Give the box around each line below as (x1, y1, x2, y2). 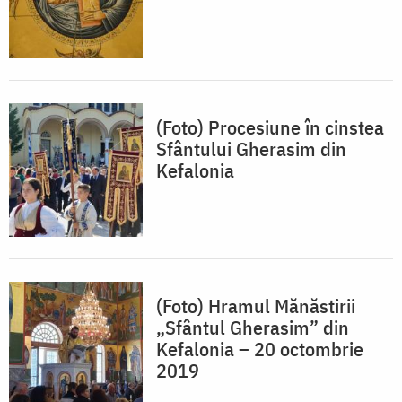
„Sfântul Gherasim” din (156, 314, 349, 341)
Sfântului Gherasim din (156, 135, 346, 162)
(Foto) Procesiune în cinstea (156, 114, 384, 141)
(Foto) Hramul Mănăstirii (156, 293, 355, 319)
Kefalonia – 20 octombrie (156, 336, 363, 363)
